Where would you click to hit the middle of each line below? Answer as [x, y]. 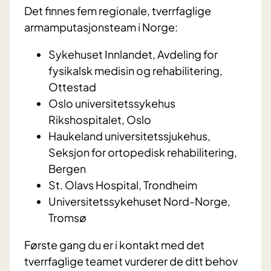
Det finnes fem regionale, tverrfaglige [118, 11]
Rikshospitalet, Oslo [100, 120]
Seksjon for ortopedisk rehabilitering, [143, 152]
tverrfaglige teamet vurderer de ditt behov [131, 261]
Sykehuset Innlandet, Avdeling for [133, 54]
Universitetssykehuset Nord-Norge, [139, 201]
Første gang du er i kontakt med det [114, 245]
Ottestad [72, 87]
